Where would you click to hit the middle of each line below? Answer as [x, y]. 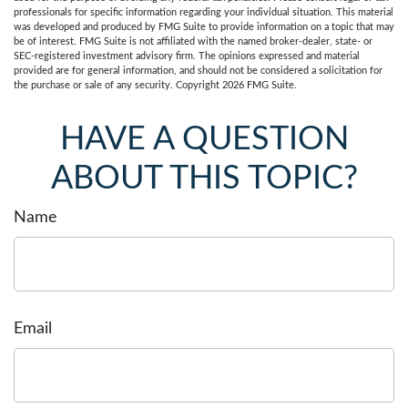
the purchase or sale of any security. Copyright [118, 85]
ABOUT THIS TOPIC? [204, 178]
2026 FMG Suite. [260, 85]
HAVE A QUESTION [204, 139]
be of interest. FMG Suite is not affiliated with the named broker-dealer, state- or [193, 41]
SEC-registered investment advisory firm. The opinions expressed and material [187, 56]
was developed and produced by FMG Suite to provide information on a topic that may [204, 27]
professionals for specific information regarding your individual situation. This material [204, 12]
